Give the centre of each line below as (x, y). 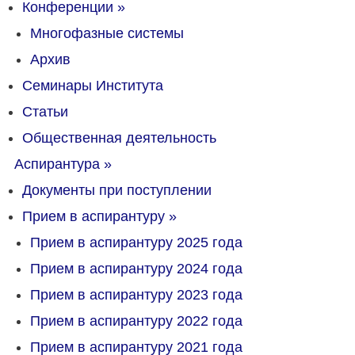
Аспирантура (57, 164)
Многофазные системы (107, 33)
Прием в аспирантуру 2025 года (136, 242)
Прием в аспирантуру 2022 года (136, 321)
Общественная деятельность (119, 138)
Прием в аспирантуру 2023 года (136, 295)
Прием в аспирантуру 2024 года (136, 269)
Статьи (45, 112)
